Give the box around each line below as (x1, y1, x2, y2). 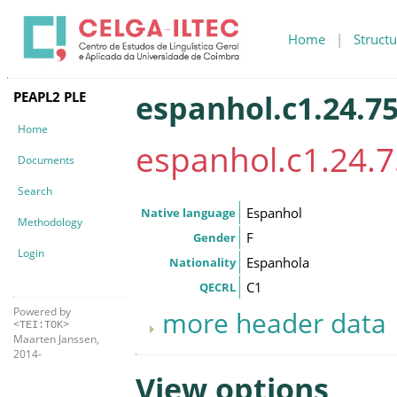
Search (18, 183, 52, 198)
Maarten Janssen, (13, 331, 99, 346)
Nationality (169, 253, 236, 270)
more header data (162, 304, 386, 341)
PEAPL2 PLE (13, 87, 86, 105)
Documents (18, 152, 74, 167)
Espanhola (246, 253, 309, 271)
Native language (141, 204, 236, 221)
